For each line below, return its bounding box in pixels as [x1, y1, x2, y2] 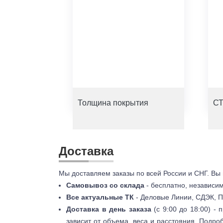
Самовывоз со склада [66, 181, 144, 189]
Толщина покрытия [78, 98, 148, 107]
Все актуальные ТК [66, 193, 134, 201]
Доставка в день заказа [66, 205, 151, 213]
